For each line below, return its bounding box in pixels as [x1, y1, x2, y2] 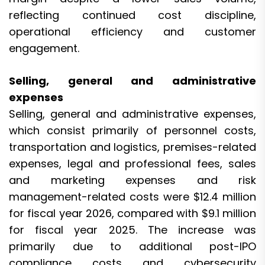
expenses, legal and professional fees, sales [9, 156, 256, 171]
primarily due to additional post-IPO [9, 238, 256, 254]
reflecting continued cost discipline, [9, 7, 256, 22]
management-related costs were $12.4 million [9, 189, 256, 204]
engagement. [9, 40, 79, 56]
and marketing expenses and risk [9, 172, 256, 188]
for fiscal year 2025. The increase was [9, 222, 256, 237]
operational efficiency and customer [9, 24, 256, 39]
